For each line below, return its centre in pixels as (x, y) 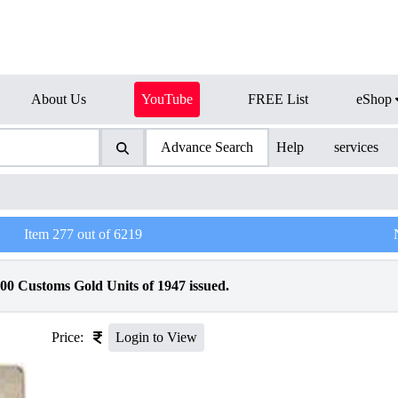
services (357, 147)
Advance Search (207, 147)
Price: (68, 337)
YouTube (167, 99)
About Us (59, 99)
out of (93, 234)
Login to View (156, 337)
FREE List (278, 99)
